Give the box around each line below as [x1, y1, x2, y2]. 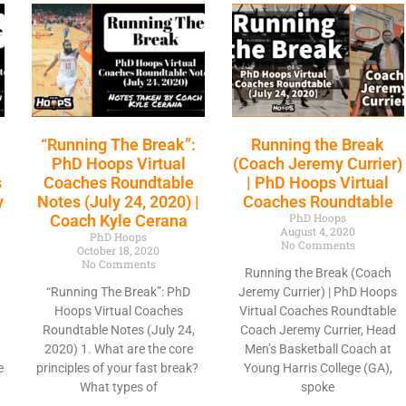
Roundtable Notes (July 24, [42, 323, 195, 338]
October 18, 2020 [77, 243, 160, 258]
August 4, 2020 [280, 224, 356, 239]
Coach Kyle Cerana [49, 211, 188, 231]
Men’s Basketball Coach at [244, 342, 391, 357]
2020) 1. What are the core [43, 342, 193, 357]
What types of [79, 380, 158, 395]
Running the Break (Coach [244, 266, 391, 281]
